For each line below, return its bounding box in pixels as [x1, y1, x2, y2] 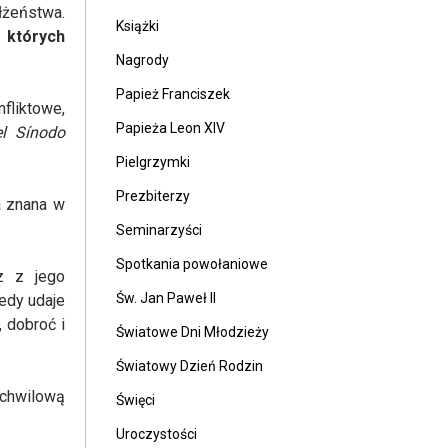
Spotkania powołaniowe [116, 256, 268, 272]
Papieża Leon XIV [116, 120, 225, 136]
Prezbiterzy [116, 188, 190, 204]
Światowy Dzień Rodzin [116, 358, 263, 374]
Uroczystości [116, 426, 197, 442]
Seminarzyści [116, 222, 202, 238]
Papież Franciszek [116, 86, 230, 102]
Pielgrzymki [116, 154, 190, 170]
